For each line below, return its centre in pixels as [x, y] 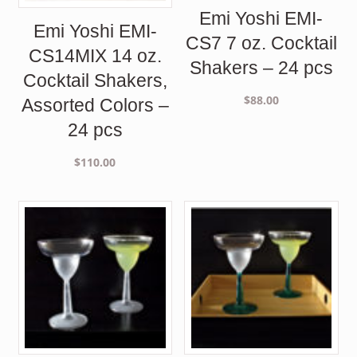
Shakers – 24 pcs [261, 68]
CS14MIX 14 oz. [95, 56]
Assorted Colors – [95, 106]
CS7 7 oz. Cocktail [261, 43]
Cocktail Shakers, [95, 81]
